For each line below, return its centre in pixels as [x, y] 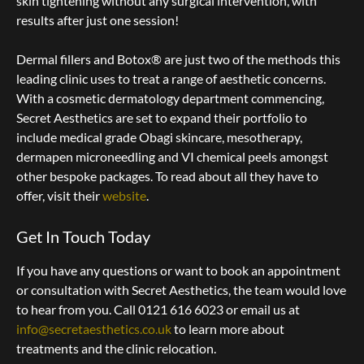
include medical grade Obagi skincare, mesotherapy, [159, 137]
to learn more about [228, 329]
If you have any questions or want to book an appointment [178, 271]
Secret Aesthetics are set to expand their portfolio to [162, 118]
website [124, 196]
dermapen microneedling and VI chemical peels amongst [172, 157]
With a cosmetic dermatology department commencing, [170, 98]
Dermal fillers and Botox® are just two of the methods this [178, 59]
